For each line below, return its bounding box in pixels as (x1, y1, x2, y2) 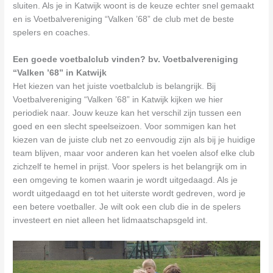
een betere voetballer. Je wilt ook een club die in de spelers (13, 202, 241, 212)
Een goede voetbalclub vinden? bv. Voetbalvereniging (13, 55, 239, 65)
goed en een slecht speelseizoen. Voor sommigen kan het (13, 122, 236, 132)
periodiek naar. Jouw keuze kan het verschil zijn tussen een (13, 108, 242, 118)
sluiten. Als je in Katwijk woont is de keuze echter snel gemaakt (13, 1, 255, 11)
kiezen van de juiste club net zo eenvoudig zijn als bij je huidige (13, 135, 256, 145)
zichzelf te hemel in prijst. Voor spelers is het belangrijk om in (13, 162, 247, 172)
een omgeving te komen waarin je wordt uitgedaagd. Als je (13, 175, 238, 185)
